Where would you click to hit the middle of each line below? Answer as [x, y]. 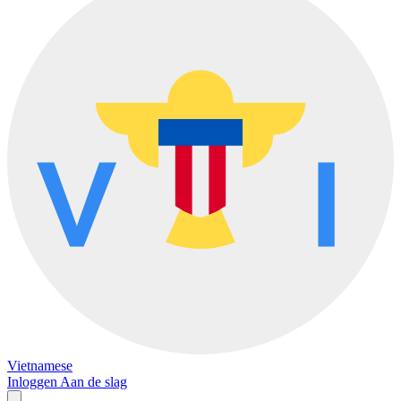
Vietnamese [40, 366]
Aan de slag [94, 382]
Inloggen [34, 382]
